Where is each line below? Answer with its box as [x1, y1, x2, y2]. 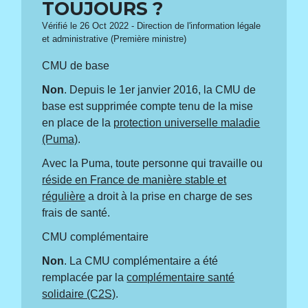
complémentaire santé [126, 272, 235, 284]
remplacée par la [42, 272, 127, 284]
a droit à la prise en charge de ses [85, 190, 253, 202]
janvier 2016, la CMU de [135, 83, 256, 96]
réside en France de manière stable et [42, 173, 227, 186]
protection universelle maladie [113, 116, 261, 129]
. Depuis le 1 [64, 83, 126, 96]
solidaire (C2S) [42, 288, 116, 300]
